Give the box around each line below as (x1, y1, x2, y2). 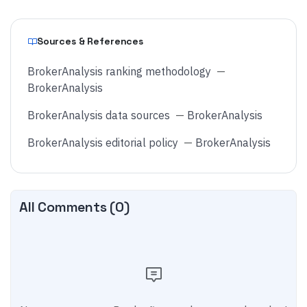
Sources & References (36, 35, 144, 47)
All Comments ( (19, 198, 116, 216)
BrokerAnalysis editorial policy (27, 136, 178, 149)
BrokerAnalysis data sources (27, 108, 170, 122)
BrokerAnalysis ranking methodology (27, 64, 211, 78)
